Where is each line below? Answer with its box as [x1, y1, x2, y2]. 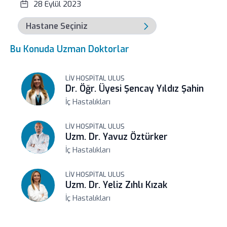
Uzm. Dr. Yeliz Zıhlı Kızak [65, 179, 168, 191]
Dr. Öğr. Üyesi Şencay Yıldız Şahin [65, 83, 204, 95]
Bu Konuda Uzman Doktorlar [10, 43, 129, 55]
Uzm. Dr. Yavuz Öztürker [65, 131, 168, 143]
